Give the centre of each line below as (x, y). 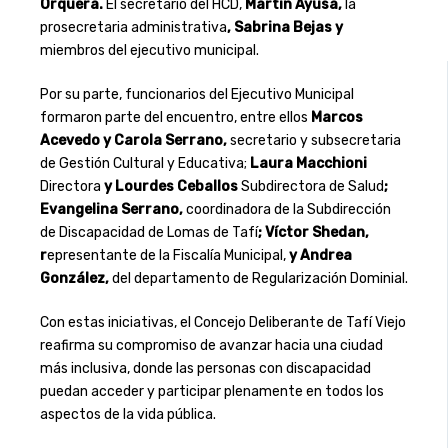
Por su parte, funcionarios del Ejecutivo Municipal (196, 95)
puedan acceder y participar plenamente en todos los (211, 392)
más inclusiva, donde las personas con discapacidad (205, 369)
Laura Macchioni (306, 164)
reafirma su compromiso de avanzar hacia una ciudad (211, 346)
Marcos (336, 118)
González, (75, 279)
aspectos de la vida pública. (127, 415)
